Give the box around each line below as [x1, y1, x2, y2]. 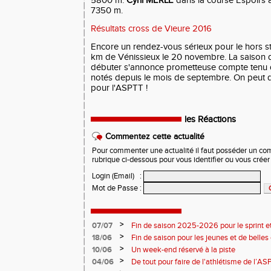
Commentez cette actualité [105, 132, 204, 142]
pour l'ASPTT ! [91, 83, 148, 94]
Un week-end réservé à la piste [131, 245, 235, 255]
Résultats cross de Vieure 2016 [91, 24, 212, 34]
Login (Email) [92, 171, 134, 181]
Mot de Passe [92, 183, 138, 194]
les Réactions [184, 114, 236, 125]
